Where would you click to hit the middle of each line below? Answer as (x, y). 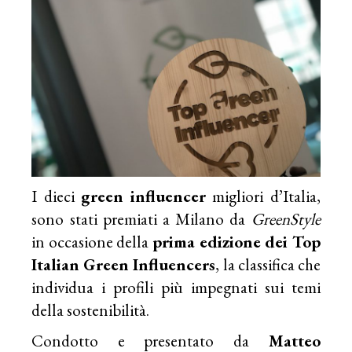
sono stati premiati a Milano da (141, 218)
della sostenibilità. (91, 310)
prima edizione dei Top (236, 241)
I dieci (56, 196)
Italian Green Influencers (124, 264)
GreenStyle (286, 218)
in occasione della (92, 241)
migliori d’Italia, (263, 196)
